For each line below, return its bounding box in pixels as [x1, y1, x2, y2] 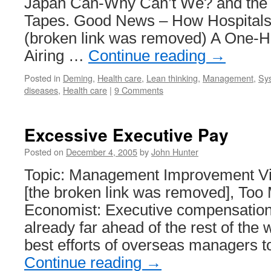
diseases [24, 83, 58, 96]
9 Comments [114, 83, 163, 96]
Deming [63, 71, 93, 84]
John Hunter [151, 145, 198, 158]
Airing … [24, 47, 88, 64]
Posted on [24, 145, 64, 158]
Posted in [24, 71, 60, 84]
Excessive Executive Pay [24, 122, 229, 147]
